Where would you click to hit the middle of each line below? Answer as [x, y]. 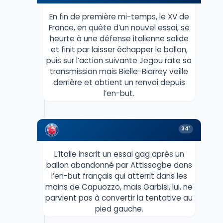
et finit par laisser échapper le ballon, [119, 49]
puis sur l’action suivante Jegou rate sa [119, 60]
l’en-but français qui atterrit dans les [119, 176]
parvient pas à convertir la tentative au [119, 198]
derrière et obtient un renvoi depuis [119, 82]
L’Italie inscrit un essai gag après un [119, 154]
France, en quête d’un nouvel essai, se [119, 27]
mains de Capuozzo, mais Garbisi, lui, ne [119, 187]
